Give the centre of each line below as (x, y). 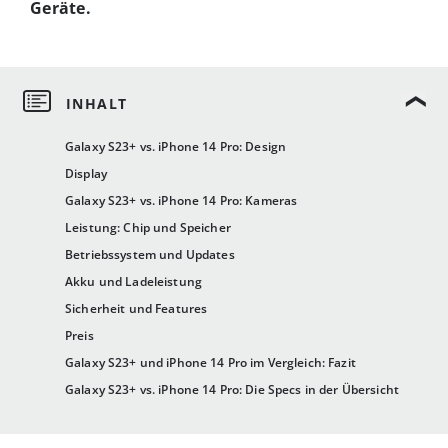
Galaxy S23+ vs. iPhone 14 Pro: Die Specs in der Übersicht (232, 390)
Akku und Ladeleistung (133, 282)
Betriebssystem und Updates (150, 255)
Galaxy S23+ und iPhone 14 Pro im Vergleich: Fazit (210, 363)
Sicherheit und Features (136, 309)
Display (86, 174)
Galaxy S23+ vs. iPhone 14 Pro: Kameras (181, 201)
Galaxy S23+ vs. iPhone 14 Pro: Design (176, 147)
